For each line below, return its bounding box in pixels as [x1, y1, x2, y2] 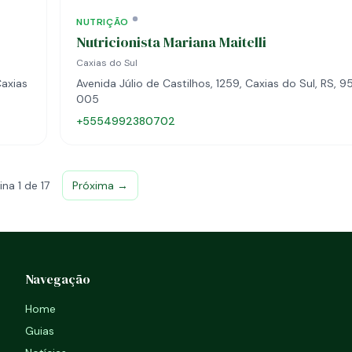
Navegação [25, 270, 90, 288]
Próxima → [72, 178, 128, 192]
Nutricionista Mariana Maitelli [76, 32, 266, 52]
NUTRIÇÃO [76, 16, 129, 28]
